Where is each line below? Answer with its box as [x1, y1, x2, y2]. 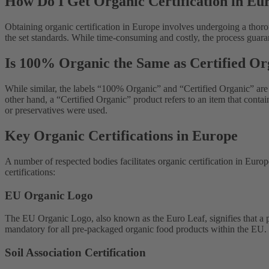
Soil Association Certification [5, 246, 146, 259]
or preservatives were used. [5, 105, 107, 116]
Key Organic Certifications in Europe [5, 127, 238, 144]
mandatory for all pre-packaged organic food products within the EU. [5, 224, 267, 235]
